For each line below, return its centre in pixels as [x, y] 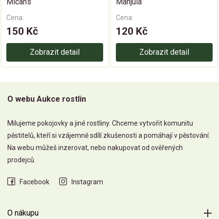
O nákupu [23, 213]
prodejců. [22, 160]
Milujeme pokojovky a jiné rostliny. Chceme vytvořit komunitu [100, 123]
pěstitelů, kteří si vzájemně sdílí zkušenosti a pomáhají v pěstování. [109, 136]
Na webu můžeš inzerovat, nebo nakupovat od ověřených [95, 148]
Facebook [34, 182]
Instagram [87, 182]
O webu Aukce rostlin [47, 99]
